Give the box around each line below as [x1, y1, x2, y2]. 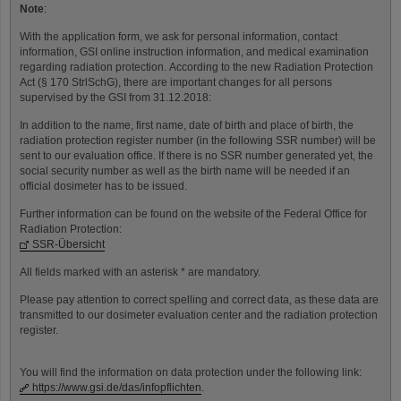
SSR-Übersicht [32, 238, 105, 251]
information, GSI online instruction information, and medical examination [20, 46, 369, 58]
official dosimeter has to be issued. [20, 180, 187, 192]
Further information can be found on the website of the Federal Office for [20, 208, 367, 220]
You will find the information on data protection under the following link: [20, 365, 362, 379]
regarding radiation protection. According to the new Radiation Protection [20, 61, 373, 73]
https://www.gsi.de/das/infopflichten [32, 380, 201, 394]
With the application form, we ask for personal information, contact [20, 30, 337, 43]
